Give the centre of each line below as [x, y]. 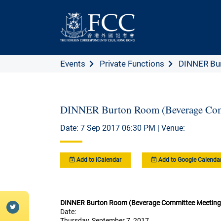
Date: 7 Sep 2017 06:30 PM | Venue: [123, 128]
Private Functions [132, 64]
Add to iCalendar [98, 160]
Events [73, 64]
